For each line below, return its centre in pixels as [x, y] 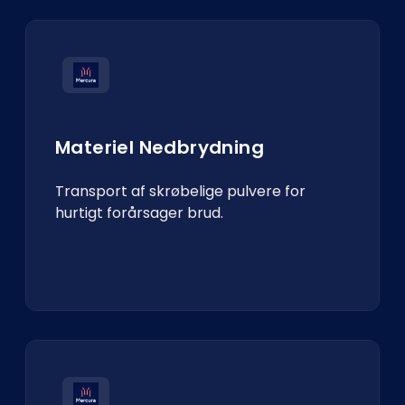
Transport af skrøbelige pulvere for [180, 191]
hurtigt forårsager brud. [139, 213]
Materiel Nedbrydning [160, 147]
